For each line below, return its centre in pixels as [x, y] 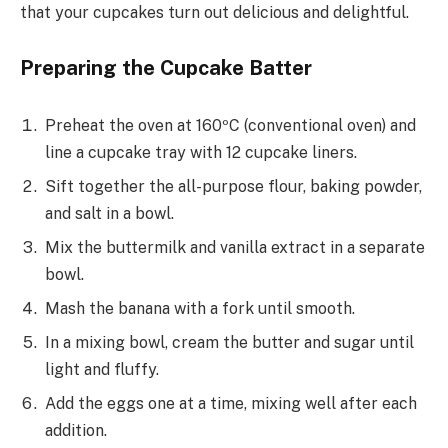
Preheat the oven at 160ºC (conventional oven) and [230, 126]
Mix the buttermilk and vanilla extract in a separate [235, 248]
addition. [76, 431]
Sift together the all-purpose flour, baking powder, [233, 187]
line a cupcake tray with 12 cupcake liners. [201, 153]
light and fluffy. [102, 370]
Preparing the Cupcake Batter [166, 68]
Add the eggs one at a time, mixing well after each [231, 404]
